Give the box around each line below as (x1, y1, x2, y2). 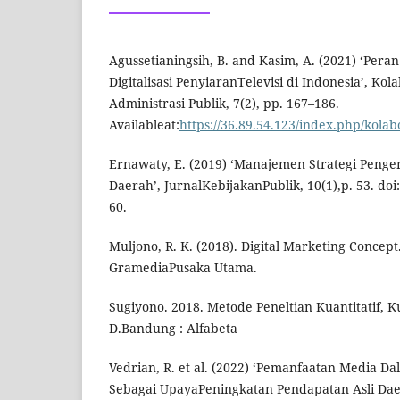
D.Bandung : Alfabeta (109, 320, 237, 337)
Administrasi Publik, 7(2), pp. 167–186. (109, 95, 339, 112)
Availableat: (109, 116, 179, 134)
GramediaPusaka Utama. (109, 259, 257, 277)
